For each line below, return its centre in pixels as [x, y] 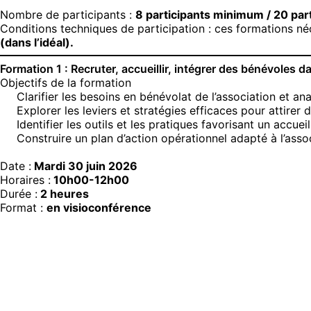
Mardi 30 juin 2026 [84, 166]
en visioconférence [99, 208]
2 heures [63, 194]
